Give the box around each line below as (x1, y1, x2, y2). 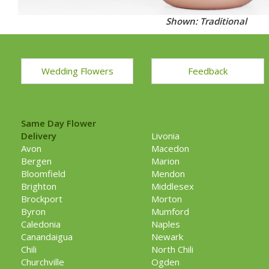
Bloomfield (21, 168, 65, 180)
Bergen (21, 155, 52, 167)
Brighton (21, 180, 56, 192)
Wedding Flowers (41, 65, 113, 77)
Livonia (151, 130, 180, 142)
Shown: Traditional (166, 15, 247, 27)
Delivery (21, 130, 56, 142)
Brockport (21, 193, 62, 205)
